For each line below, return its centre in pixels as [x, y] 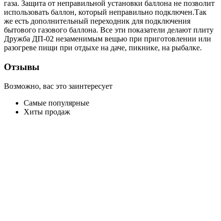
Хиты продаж [47, 111]
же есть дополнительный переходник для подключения [97, 21]
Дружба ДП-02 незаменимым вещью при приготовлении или [108, 39]
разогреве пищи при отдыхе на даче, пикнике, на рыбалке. [103, 48]
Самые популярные [56, 103]
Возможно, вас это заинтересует [58, 86]
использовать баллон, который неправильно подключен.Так [105, 12]
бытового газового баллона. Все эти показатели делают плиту [109, 30]
